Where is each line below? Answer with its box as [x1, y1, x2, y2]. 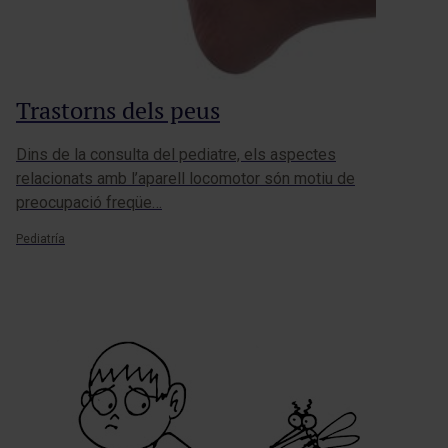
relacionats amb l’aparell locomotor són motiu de [16, 169, 355, 189]
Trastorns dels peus [16, 95, 220, 127]
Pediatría [16, 232, 65, 247]
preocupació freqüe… [16, 193, 162, 213]
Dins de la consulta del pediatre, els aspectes [16, 145, 336, 165]
